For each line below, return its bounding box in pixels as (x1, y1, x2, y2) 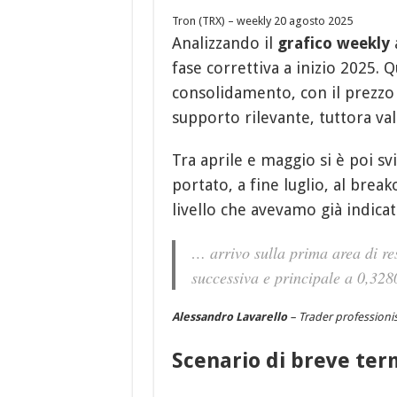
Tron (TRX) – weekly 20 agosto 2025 (171, 14, 353, 28)
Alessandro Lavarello (171, 310, 287, 324)
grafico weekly (276, 34, 394, 53)
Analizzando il (171, 34, 277, 53)
